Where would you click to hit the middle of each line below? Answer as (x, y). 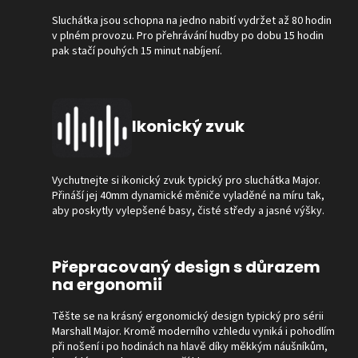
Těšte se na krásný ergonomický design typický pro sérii (188, 316)
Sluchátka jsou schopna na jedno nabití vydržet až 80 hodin (192, 21)
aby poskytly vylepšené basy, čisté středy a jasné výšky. (188, 211)
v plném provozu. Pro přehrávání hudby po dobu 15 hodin (188, 36)
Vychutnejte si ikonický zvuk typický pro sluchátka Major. (186, 180)
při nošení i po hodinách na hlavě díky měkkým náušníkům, (190, 346)
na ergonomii (107, 284)
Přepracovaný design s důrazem (186, 267)
